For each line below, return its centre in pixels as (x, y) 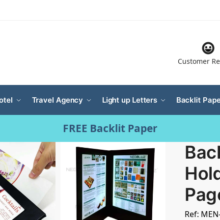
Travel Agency (57, 100)
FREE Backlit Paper (110, 128)
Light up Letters (130, 100)
